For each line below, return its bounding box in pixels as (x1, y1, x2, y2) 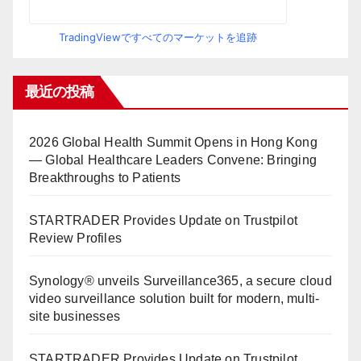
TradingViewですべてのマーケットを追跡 (59, 30, 257, 44)
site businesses (29, 309, 120, 323)
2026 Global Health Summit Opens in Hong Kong (29, 135, 317, 149)
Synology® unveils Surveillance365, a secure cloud (29, 273, 332, 288)
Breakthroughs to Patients (29, 170, 180, 185)
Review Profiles (29, 230, 122, 245)
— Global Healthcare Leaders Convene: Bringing (29, 152, 317, 167)
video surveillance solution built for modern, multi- (29, 291, 320, 305)
